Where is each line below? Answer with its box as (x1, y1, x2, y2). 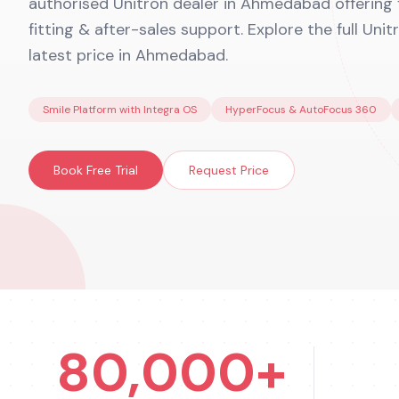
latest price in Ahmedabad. (28, 45, 228, 66)
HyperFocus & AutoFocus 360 (225, 102, 377, 117)
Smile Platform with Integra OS (43, 102, 197, 117)
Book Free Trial (53, 162, 138, 178)
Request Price (189, 162, 269, 178)
